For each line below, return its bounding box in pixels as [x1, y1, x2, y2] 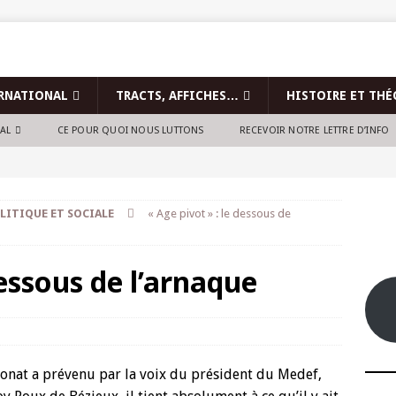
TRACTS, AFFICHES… [116, 88, 239, 103]
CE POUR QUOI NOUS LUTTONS [57, 125, 204, 136]
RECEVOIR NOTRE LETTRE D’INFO [239, 125, 390, 136]
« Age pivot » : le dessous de [148, 207, 291, 220]
